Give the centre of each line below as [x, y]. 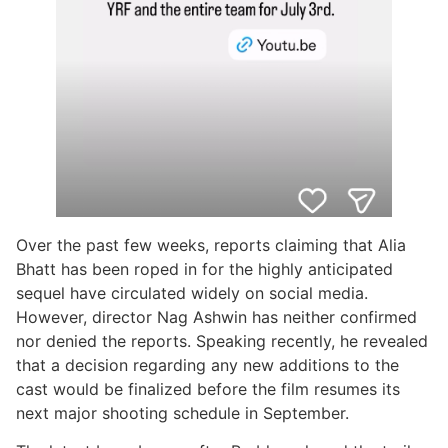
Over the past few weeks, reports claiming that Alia [211, 245]
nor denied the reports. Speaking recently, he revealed [222, 341]
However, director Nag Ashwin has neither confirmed [216, 317]
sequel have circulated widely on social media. [192, 293]
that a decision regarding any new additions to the [207, 365]
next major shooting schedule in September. [182, 413]
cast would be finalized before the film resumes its [208, 389]
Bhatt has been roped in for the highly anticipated [204, 269]
